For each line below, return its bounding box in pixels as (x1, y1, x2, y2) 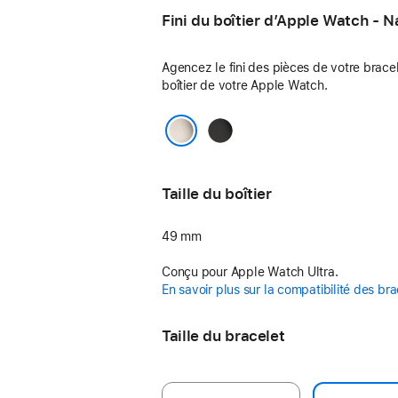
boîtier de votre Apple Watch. (162, 78, 328, 92)
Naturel (137, 146, 174, 158)
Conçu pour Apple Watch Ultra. (162, 264, 338, 279)
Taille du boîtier (162, 185, 272, 203)
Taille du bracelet (162, 326, 285, 345)
